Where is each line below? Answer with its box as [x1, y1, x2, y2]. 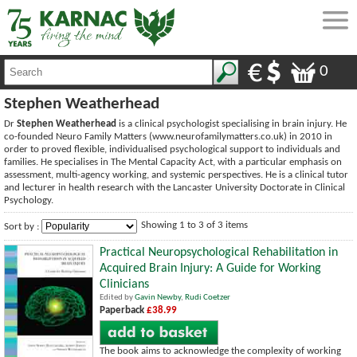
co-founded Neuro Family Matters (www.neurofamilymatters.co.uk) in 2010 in [4, 131, 332, 142]
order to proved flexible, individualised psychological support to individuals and [4, 143, 340, 155]
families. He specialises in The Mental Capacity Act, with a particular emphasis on [4, 156, 342, 167]
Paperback [100, 304, 147, 316]
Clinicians [100, 277, 149, 291]
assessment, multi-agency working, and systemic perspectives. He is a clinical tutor [4, 169, 348, 180]
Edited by [100, 292, 135, 302]
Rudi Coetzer [185, 292, 230, 302]
